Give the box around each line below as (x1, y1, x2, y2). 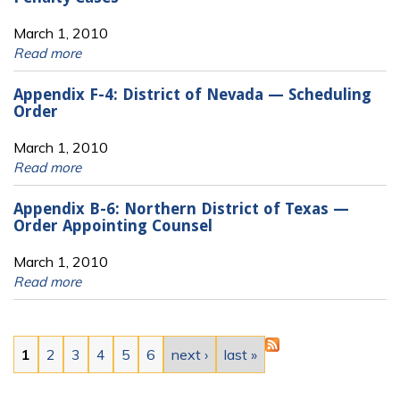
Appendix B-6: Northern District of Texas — (13, 200, 349, 219)
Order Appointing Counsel (13, 217, 212, 236)
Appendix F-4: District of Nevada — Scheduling (13, 86, 371, 104)
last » (224, 345, 257, 363)
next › (171, 345, 208, 363)
